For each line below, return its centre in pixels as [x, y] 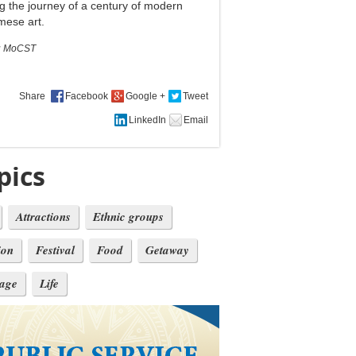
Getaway [167, 250]
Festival [55, 250]
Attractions [43, 217]
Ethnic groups [128, 217]
